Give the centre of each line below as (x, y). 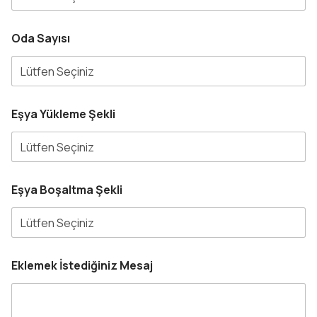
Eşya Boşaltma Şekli (67, 190)
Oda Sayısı (41, 38)
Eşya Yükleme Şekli (63, 114)
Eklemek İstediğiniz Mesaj (82, 265)
